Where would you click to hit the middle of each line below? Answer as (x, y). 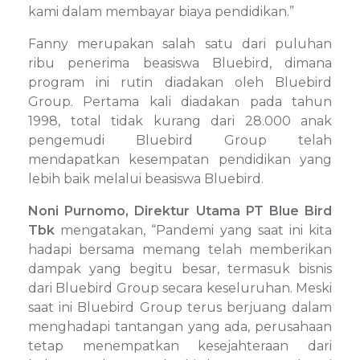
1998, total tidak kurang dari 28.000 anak (180, 121)
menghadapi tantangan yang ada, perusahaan (180, 326)
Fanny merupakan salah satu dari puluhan (180, 43)
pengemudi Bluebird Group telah (180, 140)
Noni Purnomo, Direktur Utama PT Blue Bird (180, 211)
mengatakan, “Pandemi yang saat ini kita (193, 230)
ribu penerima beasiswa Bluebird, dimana (180, 63)
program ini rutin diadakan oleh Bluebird (180, 82)
